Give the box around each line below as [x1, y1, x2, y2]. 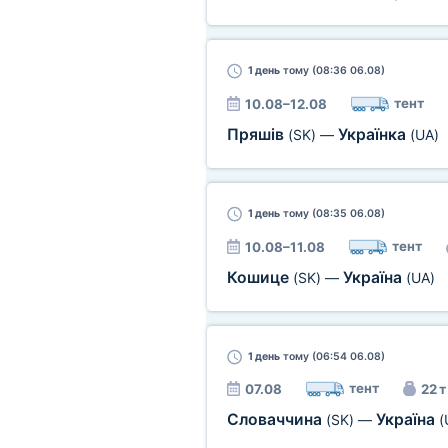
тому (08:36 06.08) [279, 64, 385, 77]
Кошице [226, 268, 293, 287]
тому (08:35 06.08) [279, 207, 385, 220]
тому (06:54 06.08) [279, 350, 385, 363]
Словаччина [226, 410, 326, 429]
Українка [337, 125, 410, 144]
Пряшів [226, 125, 288, 144]
